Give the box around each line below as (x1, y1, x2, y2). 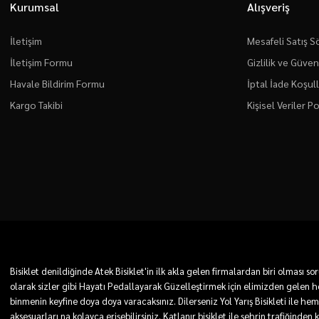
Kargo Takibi (10, 98, 63, 111)
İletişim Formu (10, 56, 73, 68)
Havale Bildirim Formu (10, 77, 105, 90)
